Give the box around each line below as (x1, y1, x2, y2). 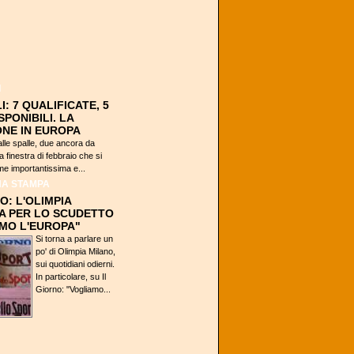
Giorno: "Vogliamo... (36, 284, 111, 294)
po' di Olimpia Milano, (36, 247, 115, 256)
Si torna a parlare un (36, 234, 113, 243)
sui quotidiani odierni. (36, 259, 115, 269)
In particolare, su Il (36, 272, 106, 281)
